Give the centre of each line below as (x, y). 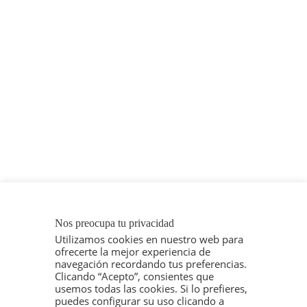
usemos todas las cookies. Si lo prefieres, (151, 288)
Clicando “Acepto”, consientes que (134, 276)
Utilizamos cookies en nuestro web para (149, 239)
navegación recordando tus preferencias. (151, 264)
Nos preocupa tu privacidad (114, 223)
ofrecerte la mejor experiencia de (133, 251)
